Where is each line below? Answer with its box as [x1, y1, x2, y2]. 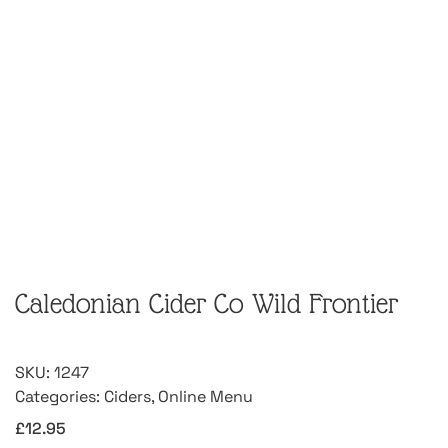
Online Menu [158, 386, 253, 408]
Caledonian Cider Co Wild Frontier [15, 288, 398, 320]
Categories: [15, 386, 104, 408]
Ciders [104, 386, 151, 408]
